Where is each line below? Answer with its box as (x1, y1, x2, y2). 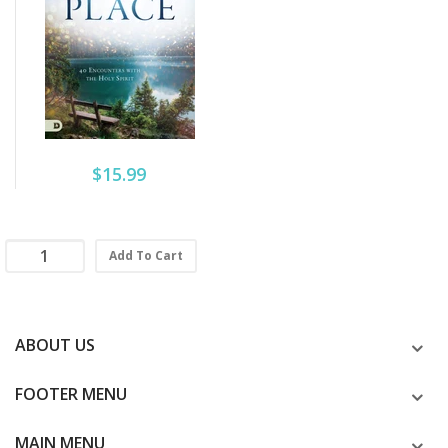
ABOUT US (15, 333, 95, 356)
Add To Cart (108, 246, 183, 264)
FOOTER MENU (15, 382, 127, 405)
